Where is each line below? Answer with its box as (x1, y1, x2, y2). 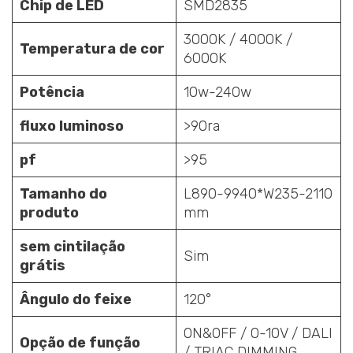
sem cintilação (20, 237, 125, 255)
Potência (20, 83, 84, 101)
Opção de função (20, 333, 140, 351)
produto (20, 203, 79, 221)
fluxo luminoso (20, 117, 124, 135)
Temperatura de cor (20, 39, 165, 58)
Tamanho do (20, 184, 107, 203)
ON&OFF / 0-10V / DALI (184, 324, 333, 342)
